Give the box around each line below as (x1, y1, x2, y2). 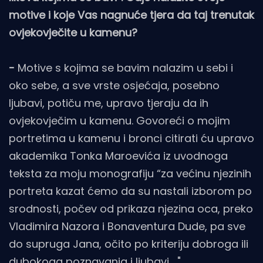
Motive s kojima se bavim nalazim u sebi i (18, 60, 233, 75)
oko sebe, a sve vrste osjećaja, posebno (9, 77, 220, 93)
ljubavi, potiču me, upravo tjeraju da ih (9, 95, 208, 110)
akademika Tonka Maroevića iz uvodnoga (9, 148, 228, 163)
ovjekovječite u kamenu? (9, 25, 137, 40)
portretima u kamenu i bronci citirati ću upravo (9, 130, 254, 146)
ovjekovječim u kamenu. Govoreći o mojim (9, 113, 230, 128)
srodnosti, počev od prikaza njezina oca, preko (9, 201, 253, 216)
